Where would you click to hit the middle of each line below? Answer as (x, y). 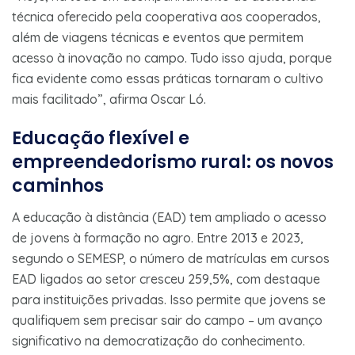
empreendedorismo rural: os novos (173, 162)
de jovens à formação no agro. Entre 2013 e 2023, (158, 237)
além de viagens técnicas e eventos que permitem (158, 37)
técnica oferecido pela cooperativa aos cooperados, (166, 16)
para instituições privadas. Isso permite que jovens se (169, 299)
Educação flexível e (101, 138)
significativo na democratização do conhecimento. (158, 340)
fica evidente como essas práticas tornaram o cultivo (168, 78)
